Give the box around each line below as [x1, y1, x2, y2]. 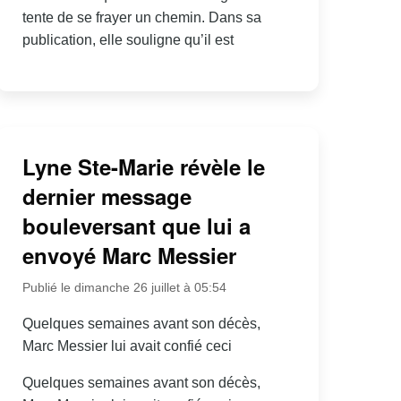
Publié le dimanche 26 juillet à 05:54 [21, 280, 226, 295]
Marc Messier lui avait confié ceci [21, 338, 232, 354]
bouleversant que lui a [21, 210, 251, 242]
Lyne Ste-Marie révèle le [21, 151, 265, 183]
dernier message [21, 181, 192, 212]
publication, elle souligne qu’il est [21, 31, 234, 47]
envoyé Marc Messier [21, 240, 236, 271]
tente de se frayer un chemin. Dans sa [21, 9, 261, 25]
